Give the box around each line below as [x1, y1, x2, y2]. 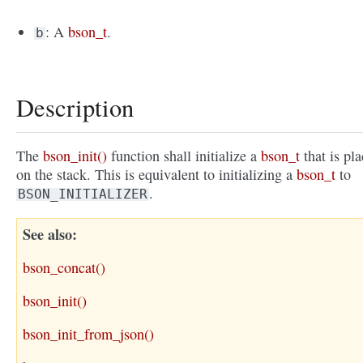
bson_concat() [23, 258, 105, 278]
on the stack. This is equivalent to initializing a [16, 164, 297, 185]
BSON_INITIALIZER [18, 186, 147, 203]
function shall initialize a [107, 146, 261, 166]
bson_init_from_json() [23, 324, 154, 344]
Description [16, 91, 134, 125]
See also [23, 224, 72, 246]
